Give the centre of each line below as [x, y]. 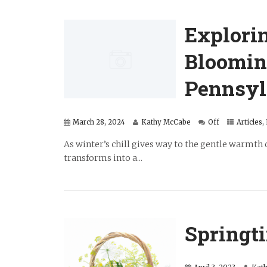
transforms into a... [103, 158]
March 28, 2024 [99, 122]
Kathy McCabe [166, 122]
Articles [249, 122]
